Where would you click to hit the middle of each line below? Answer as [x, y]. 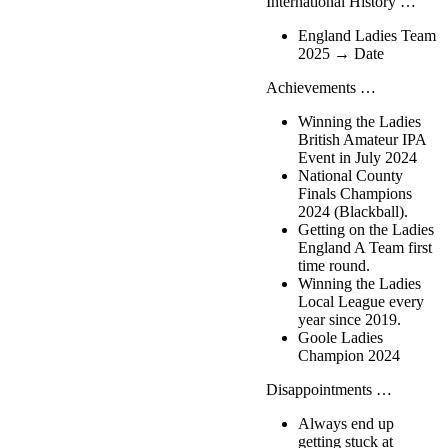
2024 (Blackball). [353, 212]
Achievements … [317, 88]
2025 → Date [341, 54]
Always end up [346, 424]
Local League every [361, 302]
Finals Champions [355, 194]
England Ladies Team [367, 36]
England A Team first [365, 248]
